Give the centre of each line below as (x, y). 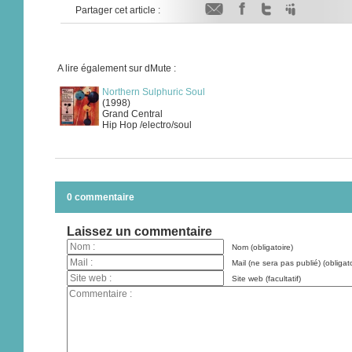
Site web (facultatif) (266, 279)
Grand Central (132, 114)
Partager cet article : (117, 10)
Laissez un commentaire (139, 231)
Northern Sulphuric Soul (154, 92)
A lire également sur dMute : (117, 68)
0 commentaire (101, 197)
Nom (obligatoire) (262, 247)
